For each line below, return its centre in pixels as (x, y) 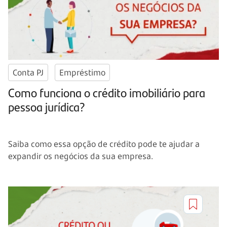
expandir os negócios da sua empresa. (81, 156)
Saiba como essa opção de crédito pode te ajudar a (104, 144)
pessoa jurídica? (47, 107)
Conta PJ (28, 73)
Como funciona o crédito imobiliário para (107, 92)
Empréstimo (82, 73)
